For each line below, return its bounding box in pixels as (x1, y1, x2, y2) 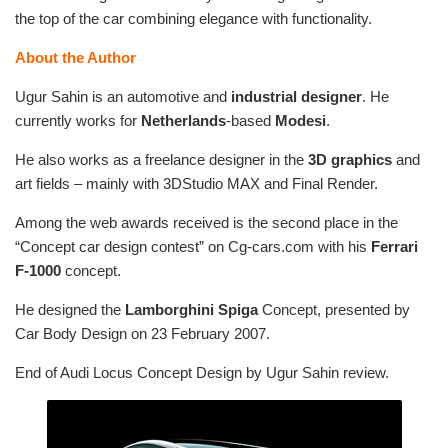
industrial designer (231, 88, 362, 106)
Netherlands (141, 112, 226, 130)
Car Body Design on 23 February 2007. (15, 325, 270, 343)
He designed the (15, 301, 125, 319)
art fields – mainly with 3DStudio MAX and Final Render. (15, 175, 378, 193)
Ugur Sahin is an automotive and (15, 88, 231, 106)
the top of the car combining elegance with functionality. (15, 10, 372, 28)
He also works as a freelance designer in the (15, 151, 304, 169)
